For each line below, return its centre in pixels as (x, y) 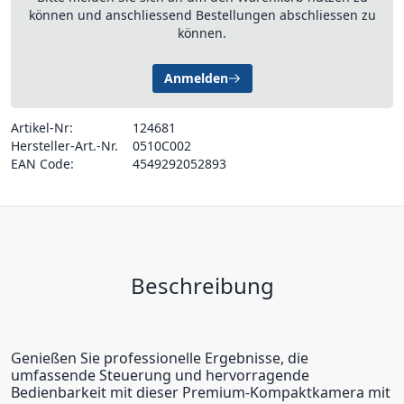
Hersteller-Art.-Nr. (64, 145)
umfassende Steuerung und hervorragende (160, 375)
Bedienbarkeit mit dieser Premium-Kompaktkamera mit (201, 392)
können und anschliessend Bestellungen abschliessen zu (202, 14)
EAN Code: (42, 163)
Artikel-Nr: (42, 127)
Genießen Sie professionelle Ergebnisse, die (160, 358)
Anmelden (196, 78)
